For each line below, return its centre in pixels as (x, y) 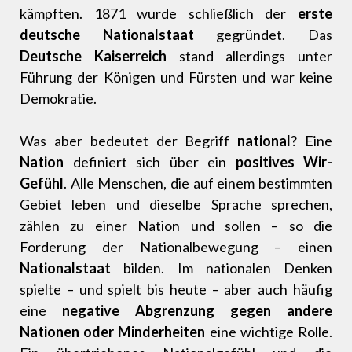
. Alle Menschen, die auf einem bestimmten (198, 183)
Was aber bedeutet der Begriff (129, 141)
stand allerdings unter (249, 56)
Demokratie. (58, 99)
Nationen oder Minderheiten (113, 332)
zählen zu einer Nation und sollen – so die (176, 226)
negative (91, 311)
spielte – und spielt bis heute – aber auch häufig (176, 290)
